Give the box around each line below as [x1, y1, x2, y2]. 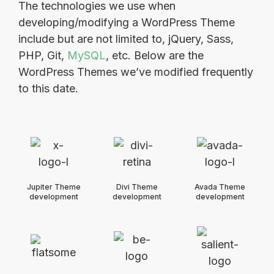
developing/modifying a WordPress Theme [18, 15, 235, 29]
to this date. [18, 81, 78, 95]
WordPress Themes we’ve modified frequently [18, 65, 253, 78]
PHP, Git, [18, 48, 67, 62]
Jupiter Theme [26, 182, 81, 191]
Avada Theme [194, 182, 246, 191]
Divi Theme [116, 182, 158, 191]
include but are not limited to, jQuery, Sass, [18, 32, 234, 45]
